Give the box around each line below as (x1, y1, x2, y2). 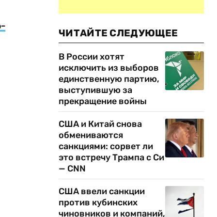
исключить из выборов (59, 62, 159, 73)
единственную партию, (59, 74, 159, 84)
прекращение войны (59, 96, 147, 107)
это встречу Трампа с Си (59, 152, 164, 163)
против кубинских (59, 197, 138, 208)
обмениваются (59, 130, 123, 140)
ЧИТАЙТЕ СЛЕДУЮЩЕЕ (59, 27, 178, 39)
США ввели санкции (59, 186, 145, 197)
